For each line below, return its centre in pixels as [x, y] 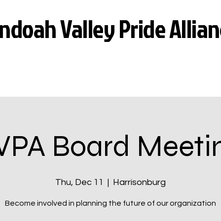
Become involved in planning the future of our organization [110, 203]
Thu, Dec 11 [79, 182]
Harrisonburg [139, 182]
